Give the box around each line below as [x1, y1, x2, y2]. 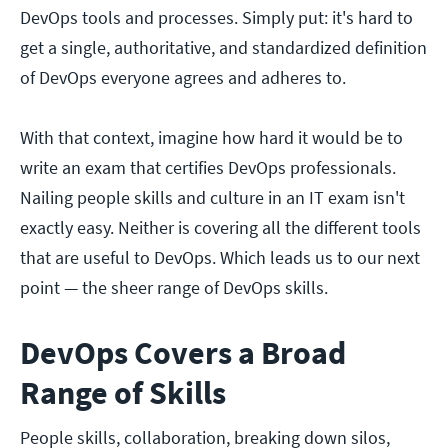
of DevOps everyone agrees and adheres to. [20, 66, 346, 90]
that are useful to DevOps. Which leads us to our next [20, 246, 420, 270]
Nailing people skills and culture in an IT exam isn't [20, 186, 405, 210]
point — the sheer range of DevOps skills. [20, 276, 328, 300]
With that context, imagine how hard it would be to [20, 126, 403, 150]
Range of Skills [20, 373, 226, 414]
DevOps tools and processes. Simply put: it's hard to [20, 6, 413, 30]
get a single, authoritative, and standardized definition [20, 36, 427, 60]
